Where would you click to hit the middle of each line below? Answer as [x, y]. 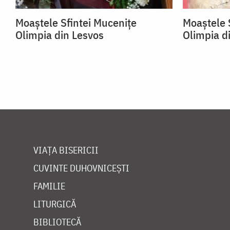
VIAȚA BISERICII [66, 150]
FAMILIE [49, 186]
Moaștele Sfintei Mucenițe [76, 23]
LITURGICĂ [55, 204]
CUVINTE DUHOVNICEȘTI [81, 168]
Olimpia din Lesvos [60, 35]
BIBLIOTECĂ [57, 222]
